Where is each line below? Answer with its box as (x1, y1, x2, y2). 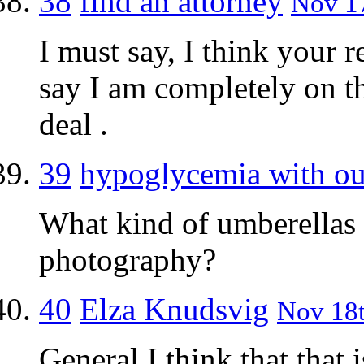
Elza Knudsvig (80, 291, 269, 327)
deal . (39, 106, 108, 141)
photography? (39, 241, 216, 277)
